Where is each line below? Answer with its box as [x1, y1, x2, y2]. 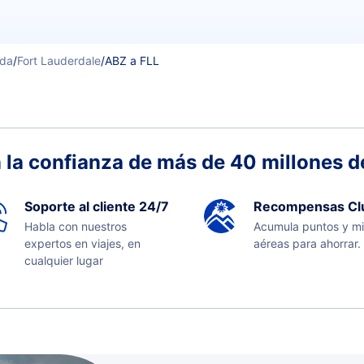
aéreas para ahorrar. [253, 236, 361, 250]
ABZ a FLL [105, 54, 159, 67]
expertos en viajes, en [24, 236, 141, 250]
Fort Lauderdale [17, 54, 101, 67]
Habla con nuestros [24, 219, 127, 233]
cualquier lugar [24, 253, 103, 267]
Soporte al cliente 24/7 [24, 198, 169, 214]
